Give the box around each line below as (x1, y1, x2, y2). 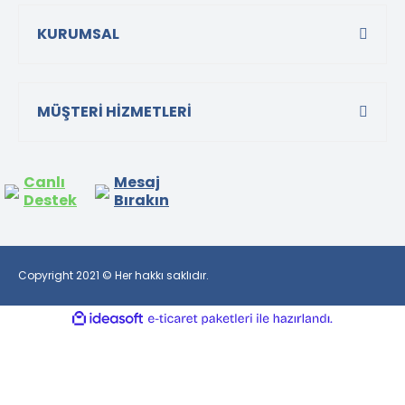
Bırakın (114, 189, 169, 211)
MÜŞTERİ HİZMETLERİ (37, 100, 192, 122)
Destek (24, 189, 77, 211)
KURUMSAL (37, 23, 119, 44)
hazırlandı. (334, 327, 385, 341)
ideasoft (144, 312, 183, 325)
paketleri (253, 344, 296, 358)
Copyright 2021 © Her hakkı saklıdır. (18, 267, 209, 283)
